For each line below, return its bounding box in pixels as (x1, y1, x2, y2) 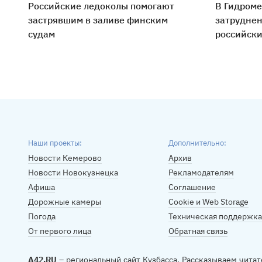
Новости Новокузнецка (28, 167, 118, 178)
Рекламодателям (168, 167, 234, 178)
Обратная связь (168, 226, 227, 236)
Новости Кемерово (28, 153, 102, 163)
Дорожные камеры (28, 196, 101, 207)
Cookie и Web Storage (168, 196, 249, 207)
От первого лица (28, 226, 91, 236)
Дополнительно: (168, 138, 226, 148)
